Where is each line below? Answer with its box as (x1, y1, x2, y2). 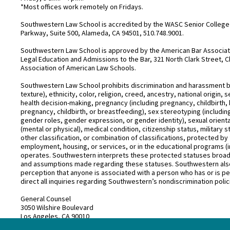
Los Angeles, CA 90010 (21, 212, 89, 221)
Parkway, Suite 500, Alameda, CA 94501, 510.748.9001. (21, 28, 185, 38)
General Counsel (21, 194, 71, 204)
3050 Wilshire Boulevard (21, 203, 93, 213)
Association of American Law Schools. (21, 63, 136, 73)
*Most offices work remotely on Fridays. (21, 2, 143, 12)
